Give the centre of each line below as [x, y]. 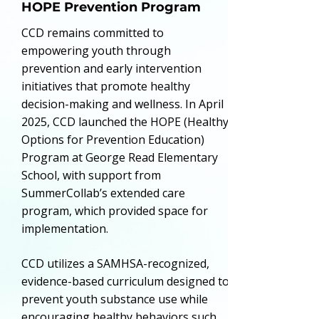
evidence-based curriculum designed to [125, 281]
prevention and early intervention [111, 68]
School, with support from [91, 175]
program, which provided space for [115, 211]
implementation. [65, 229]
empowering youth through [96, 51]
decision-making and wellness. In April [122, 104]
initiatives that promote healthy [106, 86]
